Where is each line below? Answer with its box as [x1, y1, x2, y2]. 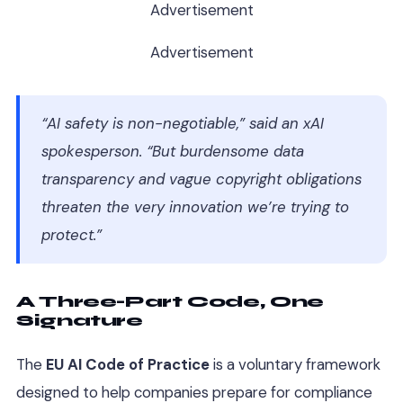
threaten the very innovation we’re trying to [41, 196, 349, 217]
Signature [16, 309, 143, 330]
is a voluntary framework [210, 354, 381, 375]
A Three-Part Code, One [16, 291, 324, 311]
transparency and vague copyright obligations [41, 168, 362, 189]
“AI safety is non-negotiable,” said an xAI [41, 112, 324, 133]
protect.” [41, 224, 102, 245]
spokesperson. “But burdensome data [41, 140, 304, 161]
